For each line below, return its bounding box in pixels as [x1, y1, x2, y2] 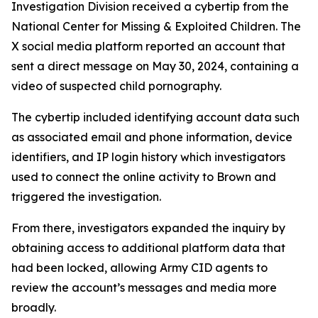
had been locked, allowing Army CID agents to [11, 261, 268, 275]
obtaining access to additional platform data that [11, 241, 285, 255]
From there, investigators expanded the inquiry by [11, 221, 285, 235]
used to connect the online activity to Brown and [11, 170, 276, 184]
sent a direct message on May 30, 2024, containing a [11, 59, 299, 73]
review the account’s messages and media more [11, 280, 277, 295]
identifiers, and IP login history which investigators [11, 150, 285, 164]
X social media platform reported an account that [11, 39, 285, 53]
